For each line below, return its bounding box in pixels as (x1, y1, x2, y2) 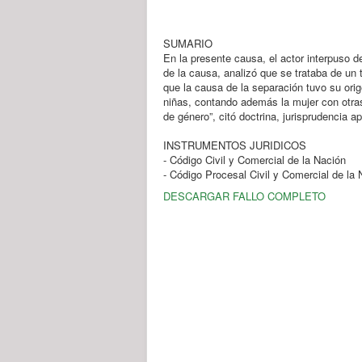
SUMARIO (163, 36, 213, 51)
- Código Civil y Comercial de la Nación (163, 152, 346, 167)
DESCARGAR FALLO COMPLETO (163, 188, 326, 204)
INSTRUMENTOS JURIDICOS (163, 137, 306, 153)
